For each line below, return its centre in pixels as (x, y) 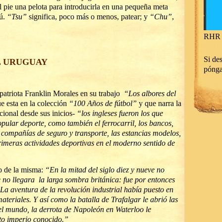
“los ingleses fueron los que (120, 113)
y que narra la (159, 103)
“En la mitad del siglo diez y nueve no (105, 170)
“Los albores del (150, 93)
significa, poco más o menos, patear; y (88, 17)
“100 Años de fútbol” (103, 103)
